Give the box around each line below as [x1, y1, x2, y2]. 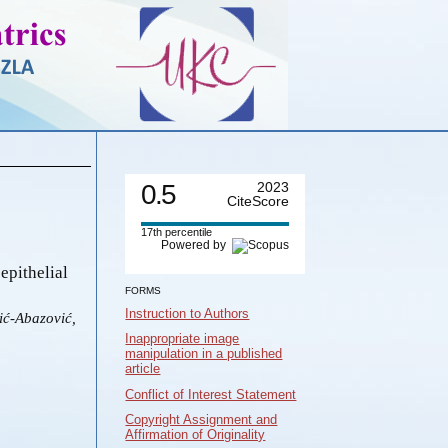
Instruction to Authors [125, 305, 250, 321]
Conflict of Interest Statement [125, 386, 297, 402]
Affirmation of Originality [125, 427, 266, 443]
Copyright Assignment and [125, 412, 278, 428]
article [125, 361, 161, 377]
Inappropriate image [125, 331, 240, 347]
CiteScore [227, 193, 290, 210]
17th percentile [141, 226, 213, 239]
